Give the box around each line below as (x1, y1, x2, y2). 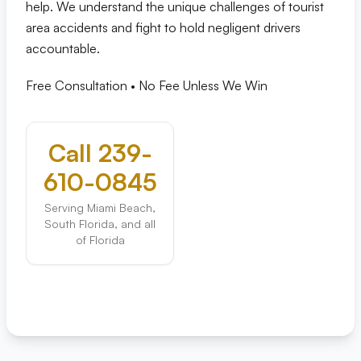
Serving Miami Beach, (44, 201, 156, 214)
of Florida (75, 233, 125, 247)
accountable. (26, 40, 100, 56)
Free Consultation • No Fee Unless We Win (26, 77, 268, 93)
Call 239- (48, 138, 152, 168)
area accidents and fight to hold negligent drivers (26, 19, 301, 35)
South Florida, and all (44, 217, 156, 230)
